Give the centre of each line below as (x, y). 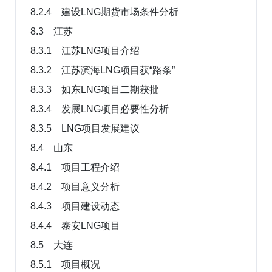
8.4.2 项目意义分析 (75, 186)
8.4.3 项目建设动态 (75, 206)
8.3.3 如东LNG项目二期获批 (95, 89)
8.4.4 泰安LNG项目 (75, 225)
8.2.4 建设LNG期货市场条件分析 (104, 12)
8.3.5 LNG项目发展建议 (85, 128)
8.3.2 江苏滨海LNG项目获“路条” (103, 70)
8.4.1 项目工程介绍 (75, 167)
